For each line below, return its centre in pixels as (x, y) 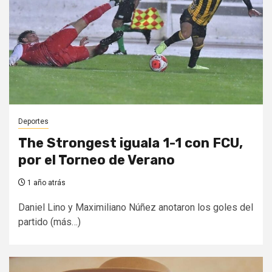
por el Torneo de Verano (97, 160)
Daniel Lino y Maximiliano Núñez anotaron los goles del (136, 207)
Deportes (33, 121)
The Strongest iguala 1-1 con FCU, (131, 143)
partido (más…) (49, 222)
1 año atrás (46, 182)
